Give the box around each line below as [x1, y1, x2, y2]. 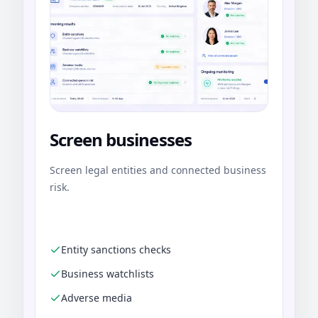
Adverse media [61, 291, 132, 305]
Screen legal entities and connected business [50, 163, 266, 177]
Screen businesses [50, 128, 192, 152]
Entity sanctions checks [61, 243, 171, 257]
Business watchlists [61, 267, 154, 281]
